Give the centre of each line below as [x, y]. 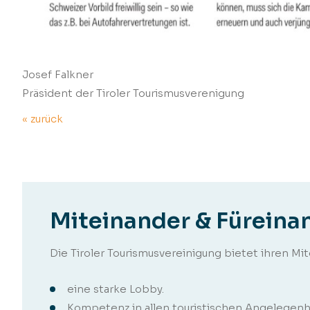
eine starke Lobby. [116, 289]
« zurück [43, 118]
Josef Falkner [58, 74]
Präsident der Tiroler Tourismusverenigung [133, 93]
